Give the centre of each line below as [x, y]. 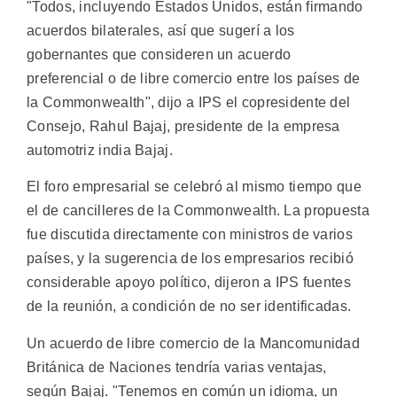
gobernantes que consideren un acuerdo [159, 54]
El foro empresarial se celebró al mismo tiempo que [194, 187]
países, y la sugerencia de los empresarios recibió [190, 259]
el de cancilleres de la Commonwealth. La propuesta [198, 211]
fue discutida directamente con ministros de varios [190, 235]
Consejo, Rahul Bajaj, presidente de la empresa [183, 126]
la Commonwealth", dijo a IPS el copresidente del [189, 102]
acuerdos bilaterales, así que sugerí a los [161, 30]
